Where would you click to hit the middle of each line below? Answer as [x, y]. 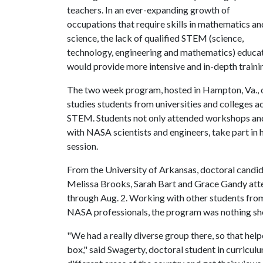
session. [82, 146]
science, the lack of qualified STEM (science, [155, 38]
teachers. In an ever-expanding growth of [149, 10]
